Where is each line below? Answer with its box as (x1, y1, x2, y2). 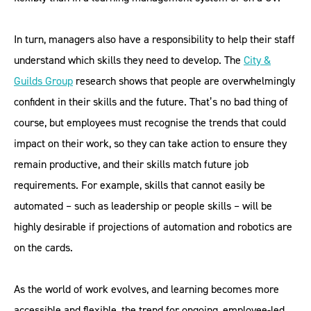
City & (244, 53, 271, 67)
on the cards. (14, 240, 73, 255)
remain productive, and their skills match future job (14, 157, 249, 171)
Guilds (14, 74, 42, 88)
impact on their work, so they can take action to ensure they (14, 136, 287, 151)
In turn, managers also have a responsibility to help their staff (14, 32, 295, 47)
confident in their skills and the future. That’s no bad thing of (14, 94, 288, 109)
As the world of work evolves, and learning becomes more (14, 282, 279, 296)
